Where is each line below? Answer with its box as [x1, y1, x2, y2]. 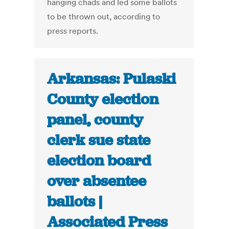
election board [47, 151, 151, 171]
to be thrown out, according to [47, 11, 161, 22]
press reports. [47, 26, 99, 36]
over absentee [47, 171, 147, 191]
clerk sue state [47, 130, 151, 150]
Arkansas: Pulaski [47, 69, 176, 89]
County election [47, 89, 159, 109]
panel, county [47, 110, 144, 130]
